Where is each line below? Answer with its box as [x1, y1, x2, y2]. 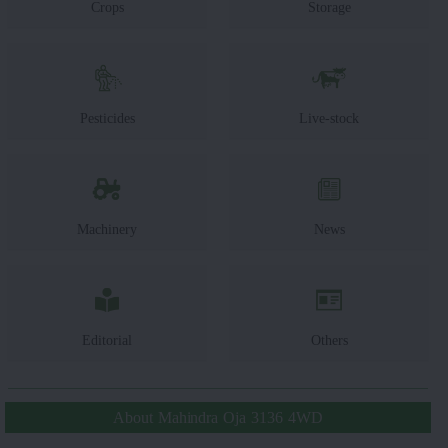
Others [310, 331, 348, 348]
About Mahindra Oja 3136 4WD [113, 408, 323, 426]
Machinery [77, 220, 137, 237]
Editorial [82, 331, 132, 348]
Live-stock [299, 109, 359, 126]
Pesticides [79, 109, 135, 126]
